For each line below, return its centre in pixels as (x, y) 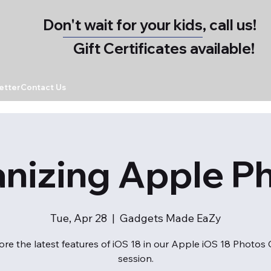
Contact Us (44, 87)
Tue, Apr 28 (78, 218)
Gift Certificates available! (164, 48)
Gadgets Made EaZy (170, 218)
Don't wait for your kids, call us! (149, 24)
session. (135, 259)
